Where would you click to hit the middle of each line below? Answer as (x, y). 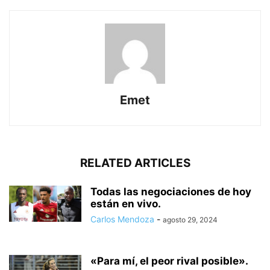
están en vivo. (126, 204)
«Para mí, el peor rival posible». (169, 261)
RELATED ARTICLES (135, 163)
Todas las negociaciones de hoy (171, 192)
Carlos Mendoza (122, 219)
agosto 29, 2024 (190, 220)
